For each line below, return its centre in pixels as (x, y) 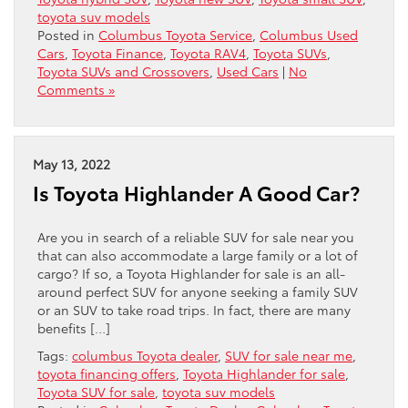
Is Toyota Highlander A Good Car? (196, 192)
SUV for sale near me (289, 355)
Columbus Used (309, 34)
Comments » (76, 89)
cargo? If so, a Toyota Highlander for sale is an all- (191, 273)
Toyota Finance (117, 52)
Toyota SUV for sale (96, 391)
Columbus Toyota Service (175, 34)
